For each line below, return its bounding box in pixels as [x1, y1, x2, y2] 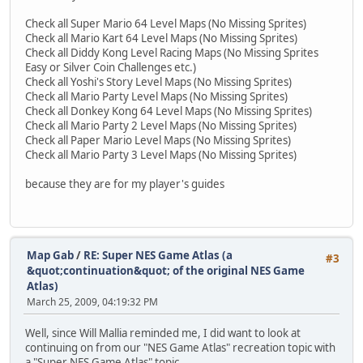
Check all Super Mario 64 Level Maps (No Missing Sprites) [25, 15, 306, 31]
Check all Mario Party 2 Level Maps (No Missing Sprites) [25, 117, 297, 133]
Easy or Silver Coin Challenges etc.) [25, 59, 196, 75]
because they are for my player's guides [25, 176, 224, 191]
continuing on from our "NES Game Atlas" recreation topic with [25, 340, 335, 355]
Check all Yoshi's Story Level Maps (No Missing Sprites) [25, 74, 292, 89]
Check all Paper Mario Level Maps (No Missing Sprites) [25, 132, 291, 147]
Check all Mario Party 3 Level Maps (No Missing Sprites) [25, 147, 297, 162]
